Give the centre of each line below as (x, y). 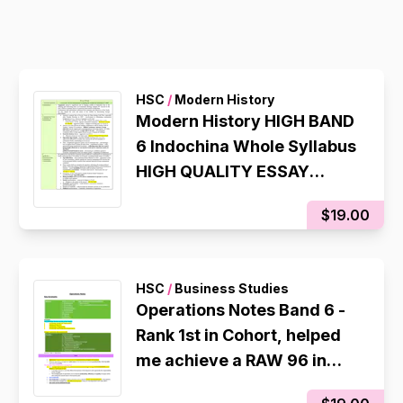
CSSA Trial (179, 385)
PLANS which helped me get (247, 197)
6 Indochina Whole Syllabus (246, 146)
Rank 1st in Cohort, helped (239, 335)
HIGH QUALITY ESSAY (223, 171)
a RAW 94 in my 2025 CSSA (244, 222)
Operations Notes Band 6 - (241, 310)
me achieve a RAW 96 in (232, 360)
